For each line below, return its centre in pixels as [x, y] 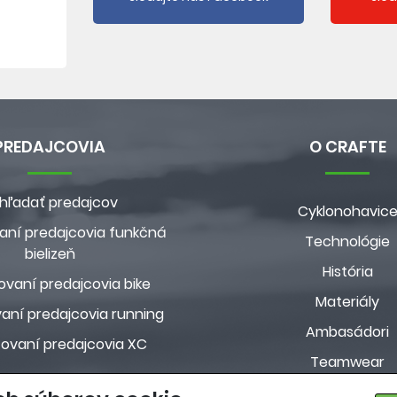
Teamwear [347, 362]
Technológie [347, 241]
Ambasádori [347, 332]
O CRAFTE [347, 147]
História [347, 272]
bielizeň [50, 254]
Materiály [347, 302]
